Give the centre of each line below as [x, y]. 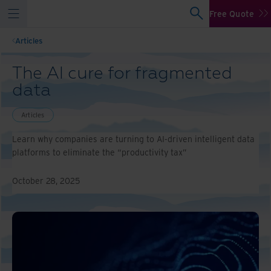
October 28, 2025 [46, 181]
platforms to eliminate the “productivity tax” [100, 152]
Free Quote [231, 13]
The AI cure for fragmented [122, 73]
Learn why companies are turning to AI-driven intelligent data [133, 139]
